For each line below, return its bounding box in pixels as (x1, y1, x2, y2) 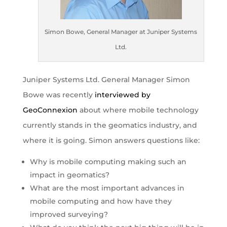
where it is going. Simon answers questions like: (22, 135, 200, 145)
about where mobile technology (77, 105, 199, 115)
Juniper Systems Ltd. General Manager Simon (22, 74, 190, 84)
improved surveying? (29, 209, 108, 219)
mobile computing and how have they (29, 196, 172, 206)
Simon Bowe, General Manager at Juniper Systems (45, 27, 198, 35)
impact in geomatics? (29, 170, 109, 179)
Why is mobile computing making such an (29, 157, 186, 166)
